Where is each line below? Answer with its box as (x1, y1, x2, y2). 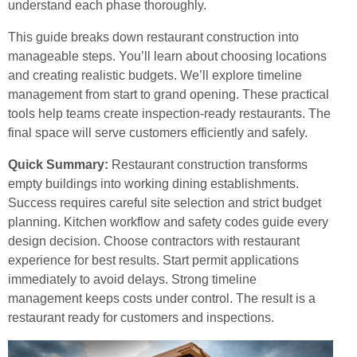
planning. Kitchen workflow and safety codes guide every (8, 214, 328, 229)
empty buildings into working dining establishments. (8, 176, 299, 190)
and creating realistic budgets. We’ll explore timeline (8, 68, 302, 82)
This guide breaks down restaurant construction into (8, 29, 299, 44)
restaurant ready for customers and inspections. (8, 310, 274, 324)
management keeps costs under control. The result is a (8, 291, 316, 305)
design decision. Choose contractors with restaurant (8, 233, 300, 248)
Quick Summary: (8, 157, 112, 171)
